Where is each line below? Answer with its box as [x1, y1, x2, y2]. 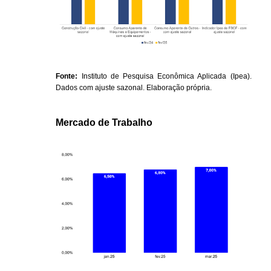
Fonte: [56, 72, 78, 81]
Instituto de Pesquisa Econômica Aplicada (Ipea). [77, 72, 252, 81]
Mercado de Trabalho [56, 117, 153, 128]
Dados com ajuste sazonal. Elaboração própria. [56, 83, 212, 93]
